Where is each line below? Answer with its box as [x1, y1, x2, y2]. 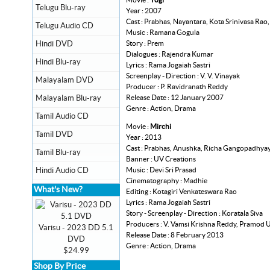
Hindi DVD [36, 40, 73, 48]
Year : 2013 [126, 133, 162, 141]
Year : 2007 [126, 7, 162, 14]
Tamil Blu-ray [36, 148, 81, 157]
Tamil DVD [36, 130, 73, 139]
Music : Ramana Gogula [126, 28, 199, 36]
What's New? [34, 186, 83, 194]
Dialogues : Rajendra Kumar [126, 50, 213, 58]
